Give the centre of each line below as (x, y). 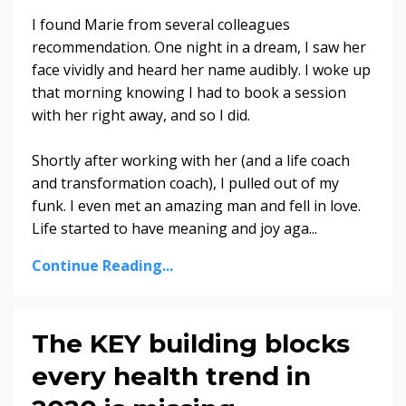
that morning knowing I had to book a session (189, 92)
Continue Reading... (102, 265)
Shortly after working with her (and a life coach (191, 160)
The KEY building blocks (191, 343)
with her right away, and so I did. (141, 115)
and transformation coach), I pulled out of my (185, 183)
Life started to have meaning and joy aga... (174, 228)
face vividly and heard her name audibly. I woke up (201, 69)
